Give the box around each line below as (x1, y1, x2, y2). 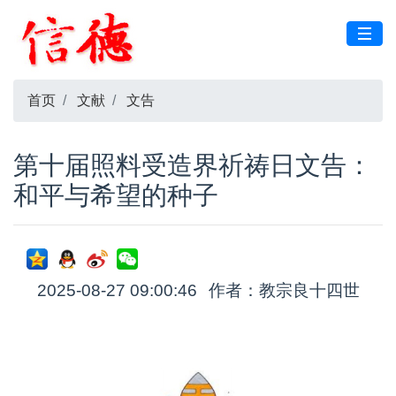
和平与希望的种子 (13, 181, 218, 209)
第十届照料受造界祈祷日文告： (13, 151, 372, 179)
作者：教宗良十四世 (208, 281, 360, 300)
